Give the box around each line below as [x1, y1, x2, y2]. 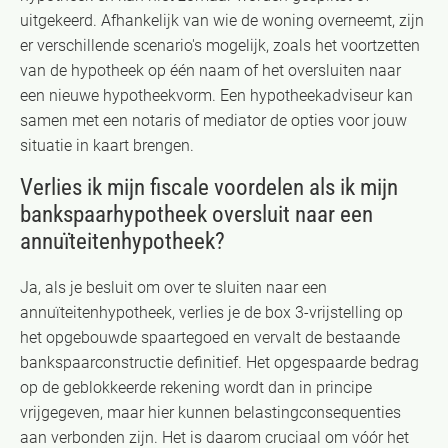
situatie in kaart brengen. [20, 135, 194, 155]
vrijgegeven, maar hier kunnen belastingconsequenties [20, 402, 401, 422]
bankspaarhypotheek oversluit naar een [20, 200, 373, 228]
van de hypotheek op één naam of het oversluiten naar [20, 60, 401, 80]
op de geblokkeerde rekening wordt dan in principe [20, 377, 372, 397]
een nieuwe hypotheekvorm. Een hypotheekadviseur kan [20, 85, 413, 105]
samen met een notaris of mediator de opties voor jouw [20, 110, 407, 130]
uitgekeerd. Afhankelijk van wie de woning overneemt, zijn [20, 10, 424, 30]
